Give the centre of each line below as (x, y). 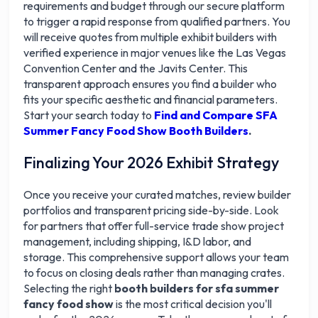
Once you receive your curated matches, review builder (158, 194)
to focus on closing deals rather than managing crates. (154, 273)
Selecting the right (69, 288)
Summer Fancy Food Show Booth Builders (136, 131)
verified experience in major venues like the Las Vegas (155, 53)
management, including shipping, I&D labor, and (138, 241)
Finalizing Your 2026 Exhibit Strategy (152, 163)
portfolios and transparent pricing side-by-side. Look (152, 210)
